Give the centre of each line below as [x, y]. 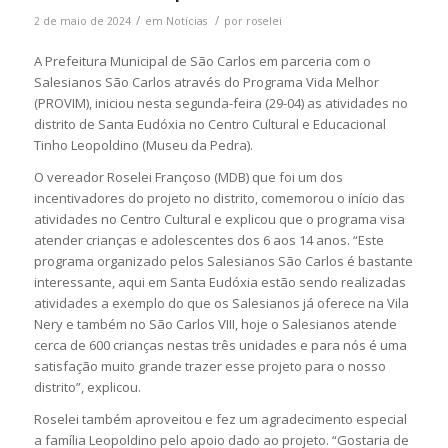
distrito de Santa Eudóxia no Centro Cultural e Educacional [209, 123]
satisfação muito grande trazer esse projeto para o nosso [209, 365]
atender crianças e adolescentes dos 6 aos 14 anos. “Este [208, 239]
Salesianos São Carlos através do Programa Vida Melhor [206, 81]
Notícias [186, 20]
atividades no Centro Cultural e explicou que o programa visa [219, 218]
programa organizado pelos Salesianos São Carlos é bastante [223, 260]
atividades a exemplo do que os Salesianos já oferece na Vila [221, 302]
